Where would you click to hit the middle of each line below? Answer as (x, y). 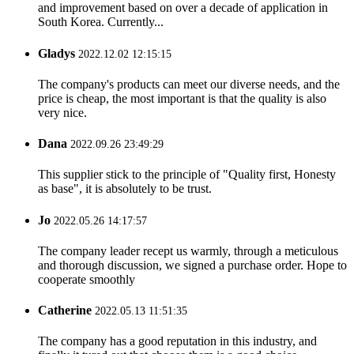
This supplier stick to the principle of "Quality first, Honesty (187, 175)
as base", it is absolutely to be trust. (125, 189)
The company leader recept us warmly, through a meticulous (188, 250)
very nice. (62, 112)
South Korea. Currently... (101, 22)
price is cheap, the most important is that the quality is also (182, 98)
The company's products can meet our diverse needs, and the (189, 84)
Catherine (65, 311)
